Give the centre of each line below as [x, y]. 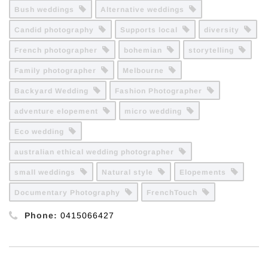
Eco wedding [42, 132]
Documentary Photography [70, 193]
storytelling [214, 50]
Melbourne [146, 71]
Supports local [151, 30]
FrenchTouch [174, 193]
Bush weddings [47, 10]
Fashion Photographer [161, 91]
